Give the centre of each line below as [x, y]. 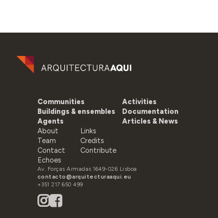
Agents [50, 121]
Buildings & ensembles [76, 112]
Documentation [150, 112]
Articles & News [150, 121]
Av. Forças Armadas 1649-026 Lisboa [87, 169]
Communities [61, 102]
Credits [92, 141]
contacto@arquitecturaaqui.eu [84, 177]
